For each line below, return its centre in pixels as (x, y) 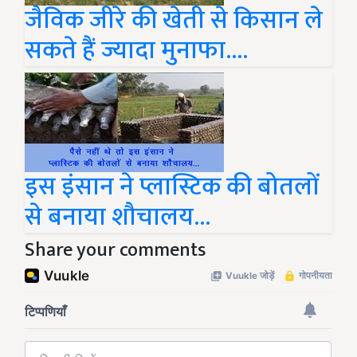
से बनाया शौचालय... (118, 217)
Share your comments (115, 250)
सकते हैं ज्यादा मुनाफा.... (136, 51)
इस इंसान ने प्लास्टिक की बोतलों (172, 187)
